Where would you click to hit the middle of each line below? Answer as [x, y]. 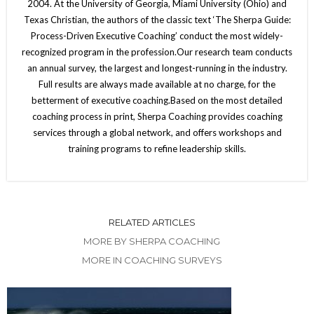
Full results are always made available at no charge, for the [157, 84]
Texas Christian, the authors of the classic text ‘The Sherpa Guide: [157, 19]
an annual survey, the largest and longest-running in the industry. [157, 68]
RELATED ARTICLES [152, 222]
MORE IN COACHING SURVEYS [152, 260]
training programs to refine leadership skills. [157, 148]
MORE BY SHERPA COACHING [152, 241]
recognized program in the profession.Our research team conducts [157, 52]
